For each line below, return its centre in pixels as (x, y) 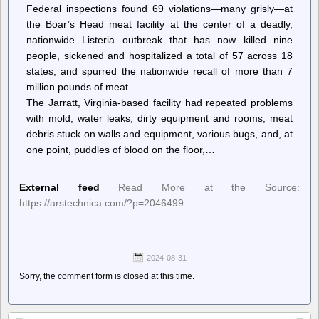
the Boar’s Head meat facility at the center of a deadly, (159, 24)
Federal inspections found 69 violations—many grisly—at (159, 9)
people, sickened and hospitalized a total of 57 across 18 (159, 56)
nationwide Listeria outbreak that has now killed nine (159, 40)
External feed (59, 187)
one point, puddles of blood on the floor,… (121, 150)
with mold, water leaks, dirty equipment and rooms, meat (159, 118)
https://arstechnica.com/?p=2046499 (101, 203)
